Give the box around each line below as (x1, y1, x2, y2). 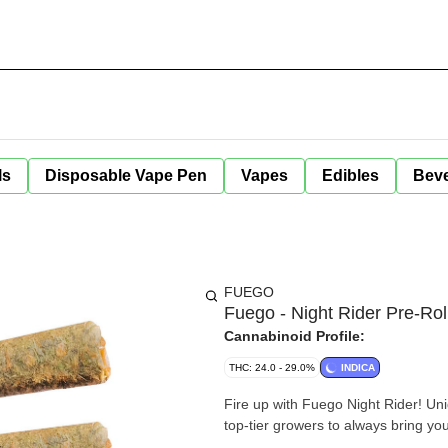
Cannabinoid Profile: (224, 328, 365, 344)
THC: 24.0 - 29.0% (229, 362, 315, 373)
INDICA (341, 362, 375, 373)
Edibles (322, 167, 379, 184)
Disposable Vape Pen (45, 167, 207, 184)
